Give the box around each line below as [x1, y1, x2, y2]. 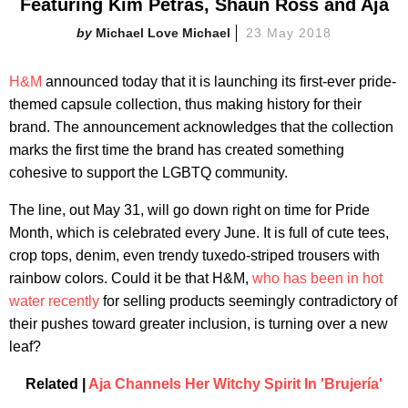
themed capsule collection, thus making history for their [9, 96, 362, 112]
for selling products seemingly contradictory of [99, 292, 397, 309]
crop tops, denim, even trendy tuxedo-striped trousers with [9, 247, 380, 263]
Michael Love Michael [96, 25, 231, 40]
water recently [9, 292, 99, 309]
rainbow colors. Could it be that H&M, [9, 270, 252, 286]
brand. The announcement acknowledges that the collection [9, 118, 393, 135]
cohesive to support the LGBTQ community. [9, 164, 288, 180]
